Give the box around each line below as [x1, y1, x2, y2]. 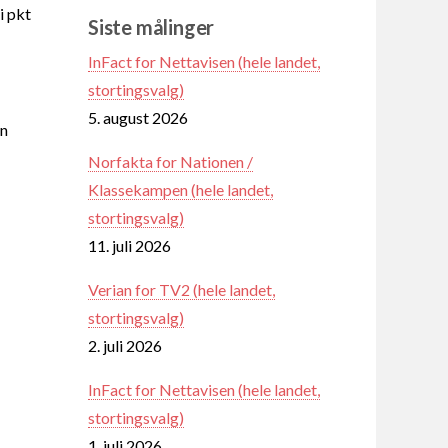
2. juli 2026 [88, 335, 162, 355]
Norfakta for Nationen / [88, 151, 253, 171]
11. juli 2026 [88, 235, 171, 255]
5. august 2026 [88, 107, 188, 127]
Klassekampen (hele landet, [88, 179, 273, 199]
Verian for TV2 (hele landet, [88, 279, 275, 299]
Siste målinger [88, 14, 215, 39]
